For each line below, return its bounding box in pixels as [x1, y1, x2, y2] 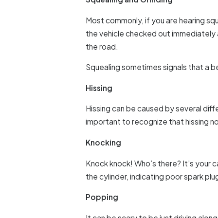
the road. [86, 41, 119, 51]
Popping [86, 192, 119, 202]
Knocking [86, 138, 122, 147]
